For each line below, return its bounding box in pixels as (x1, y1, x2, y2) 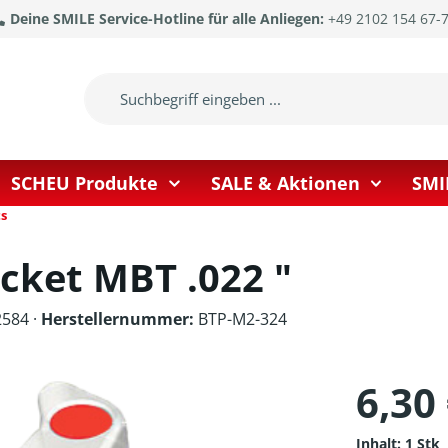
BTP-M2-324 (194, 307, 287, 330)
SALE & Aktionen (210, 170, 360, 195)
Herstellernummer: (41, 307, 194, 330)
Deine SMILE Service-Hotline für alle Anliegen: (9, 9, 328, 28)
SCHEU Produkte (11, 170, 158, 195)
